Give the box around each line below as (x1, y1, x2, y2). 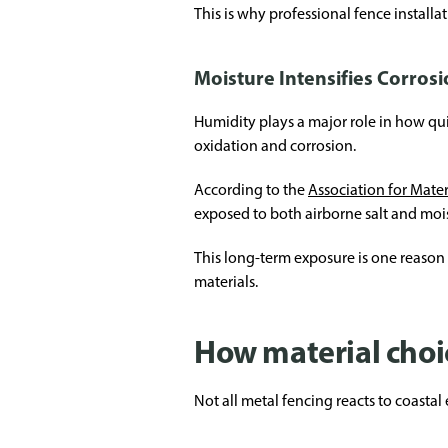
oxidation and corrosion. (194, 136, 356, 155)
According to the (194, 180, 308, 199)
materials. (194, 272, 258, 291)
